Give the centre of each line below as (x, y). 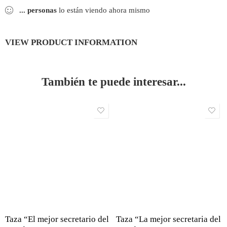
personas (42, 10)
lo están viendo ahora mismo (103, 10)
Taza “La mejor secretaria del (168, 219)
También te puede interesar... (113, 82)
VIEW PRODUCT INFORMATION (71, 42)
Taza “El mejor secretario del (57, 219)
